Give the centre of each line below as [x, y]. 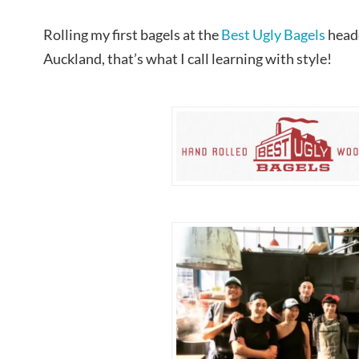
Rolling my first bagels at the [132, 35]
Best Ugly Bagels [273, 35]
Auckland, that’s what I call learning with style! [188, 59]
